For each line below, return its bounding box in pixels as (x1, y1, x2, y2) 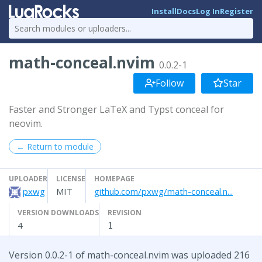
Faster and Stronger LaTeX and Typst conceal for (9, 102, 224, 116)
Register (220, 6, 253, 17)
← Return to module (16, 140, 94, 152)
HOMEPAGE (94, 173, 135, 184)
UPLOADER (9, 173, 47, 184)
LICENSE (56, 173, 85, 184)
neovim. (9, 116, 43, 130)
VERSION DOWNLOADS (18, 207, 99, 218)
